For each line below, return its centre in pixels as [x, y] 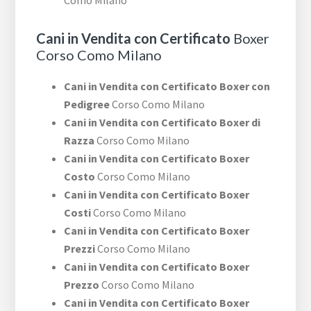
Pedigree [87, 104]
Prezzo [82, 285]
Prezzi [80, 249]
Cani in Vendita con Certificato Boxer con [167, 86]
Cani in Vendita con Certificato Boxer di [162, 123]
